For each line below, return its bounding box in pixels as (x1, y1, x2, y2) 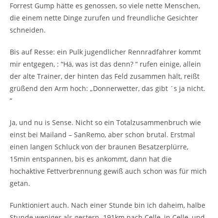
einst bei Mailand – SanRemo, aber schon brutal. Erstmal (10, 130, 195, 139)
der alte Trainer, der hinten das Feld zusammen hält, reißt (10, 72, 200, 81)
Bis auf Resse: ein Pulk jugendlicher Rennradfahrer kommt (10, 47, 201, 56)
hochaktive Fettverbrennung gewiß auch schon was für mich (10, 166, 207, 176)
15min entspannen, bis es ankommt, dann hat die (10, 154, 172, 163)
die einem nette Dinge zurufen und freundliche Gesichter (10, 13, 198, 22)
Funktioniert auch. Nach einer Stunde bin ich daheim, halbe (10, 200, 205, 210)
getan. (10, 179, 30, 188)
